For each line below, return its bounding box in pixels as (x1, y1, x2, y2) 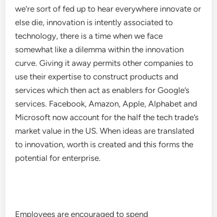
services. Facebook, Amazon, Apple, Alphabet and (15, 99, 198, 108)
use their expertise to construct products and (15, 72, 179, 81)
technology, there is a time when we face (15, 31, 163, 41)
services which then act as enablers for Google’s (15, 85, 190, 95)
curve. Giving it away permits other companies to (15, 58, 194, 68)
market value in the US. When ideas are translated (15, 126, 195, 136)
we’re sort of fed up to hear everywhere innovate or (15, 4, 201, 14)
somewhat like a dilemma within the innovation (15, 45, 184, 54)
